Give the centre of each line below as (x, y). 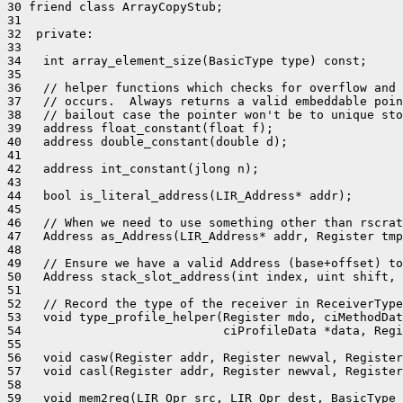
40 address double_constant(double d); (148, 142)
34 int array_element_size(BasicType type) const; (187, 61)
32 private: (50, 34)
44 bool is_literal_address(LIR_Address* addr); (180, 196)
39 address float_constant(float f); (140, 128)
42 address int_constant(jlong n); (133, 169)
